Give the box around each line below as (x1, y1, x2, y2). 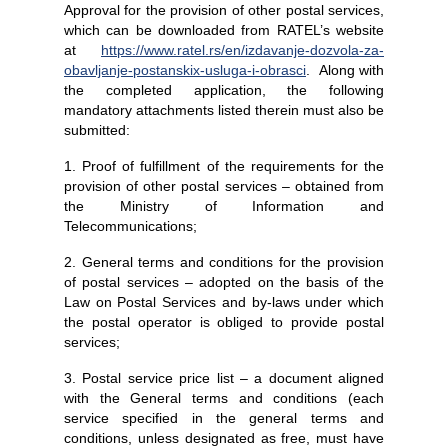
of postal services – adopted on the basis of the (64, 274, 384, 290)
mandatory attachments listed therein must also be (64, 102, 384, 118)
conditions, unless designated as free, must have (64, 430, 384, 446)
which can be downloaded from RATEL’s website (64, 22, 384, 38)
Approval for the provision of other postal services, (64, 2, 384, 18)
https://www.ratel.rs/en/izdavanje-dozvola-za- (101, 42, 384, 58)
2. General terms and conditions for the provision (64, 254, 384, 270)
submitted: (64, 122, 130, 138)
